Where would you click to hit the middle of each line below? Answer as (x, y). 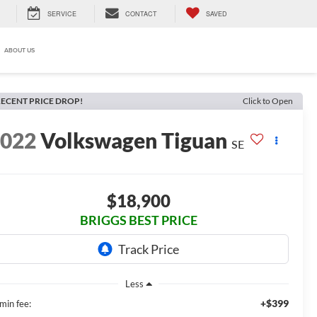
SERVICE (62, 14)
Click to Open (268, 101)
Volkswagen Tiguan (134, 140)
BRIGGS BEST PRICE (138, 220)
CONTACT (141, 14)
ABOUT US (19, 50)
